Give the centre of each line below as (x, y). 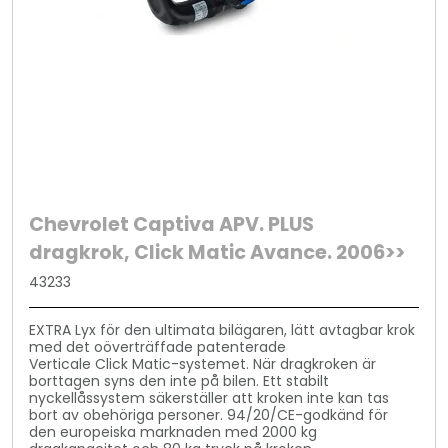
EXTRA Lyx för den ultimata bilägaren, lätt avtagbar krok (222, 330)
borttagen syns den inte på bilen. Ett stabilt (179, 381)
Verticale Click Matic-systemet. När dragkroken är (203, 364)
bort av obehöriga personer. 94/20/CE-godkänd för (209, 415)
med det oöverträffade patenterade (158, 347)
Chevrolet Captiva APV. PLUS (172, 225)
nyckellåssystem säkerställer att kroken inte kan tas (209, 398)
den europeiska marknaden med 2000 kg (173, 432)
